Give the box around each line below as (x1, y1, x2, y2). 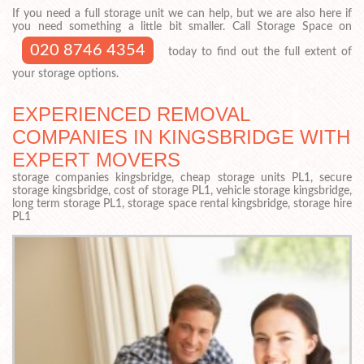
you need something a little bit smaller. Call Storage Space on (12, 20, 352, 32)
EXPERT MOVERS (12, 148, 180, 171)
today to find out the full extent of (163, 45, 352, 58)
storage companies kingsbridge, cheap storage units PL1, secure (12, 171, 352, 184)
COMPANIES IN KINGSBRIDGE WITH (12, 125, 350, 148)
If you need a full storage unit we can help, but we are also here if (12, 7, 352, 19)
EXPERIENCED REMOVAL (12, 102, 249, 125)
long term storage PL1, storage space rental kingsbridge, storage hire (12, 197, 352, 210)
